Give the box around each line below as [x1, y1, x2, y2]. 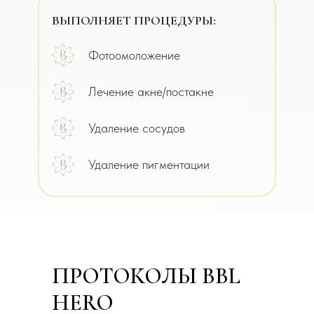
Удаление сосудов [88, 120, 185, 135]
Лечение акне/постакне [88, 83, 214, 99]
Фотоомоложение [88, 47, 180, 62]
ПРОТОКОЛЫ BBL [52, 261, 240, 289]
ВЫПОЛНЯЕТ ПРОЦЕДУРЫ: [52, 12, 216, 28]
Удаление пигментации [88, 156, 210, 172]
